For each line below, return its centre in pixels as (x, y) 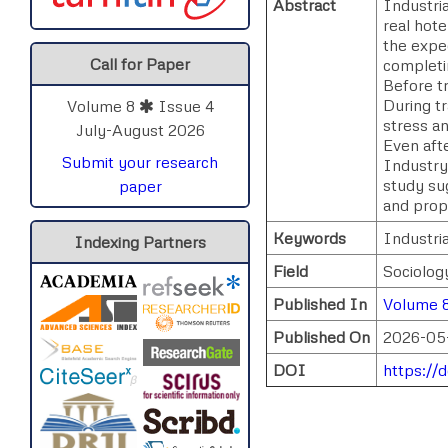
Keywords (309, 237)
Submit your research (140, 161)
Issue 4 (183, 105)
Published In (320, 303)
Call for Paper (140, 63)
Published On (321, 336)
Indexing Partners (140, 241)
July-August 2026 (140, 129)
